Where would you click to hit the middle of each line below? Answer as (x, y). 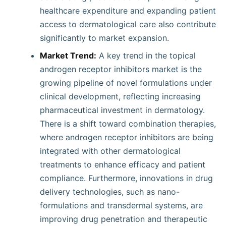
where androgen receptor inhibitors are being (127, 137)
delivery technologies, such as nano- (110, 192)
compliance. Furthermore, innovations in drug (126, 178)
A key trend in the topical (146, 55)
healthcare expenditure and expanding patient (128, 11)
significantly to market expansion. (104, 38)
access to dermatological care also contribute (128, 24)
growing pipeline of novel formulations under (126, 83)
